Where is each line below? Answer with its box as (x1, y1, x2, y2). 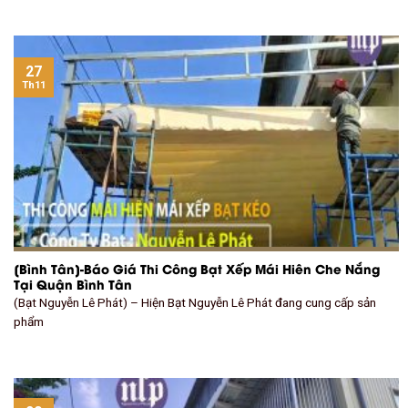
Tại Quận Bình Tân (14, 274, 132, 293)
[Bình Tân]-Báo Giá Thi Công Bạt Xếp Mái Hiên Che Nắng (14, 259, 380, 278)
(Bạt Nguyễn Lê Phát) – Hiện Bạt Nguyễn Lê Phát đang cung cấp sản (14, 295, 376, 311)
